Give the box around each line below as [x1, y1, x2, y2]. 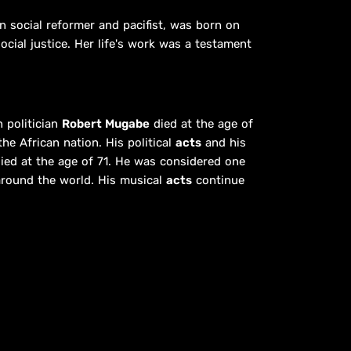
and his [201, 135, 246, 150]
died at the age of [150, 116, 253, 131]
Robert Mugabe [62, 116, 150, 131]
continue [192, 172, 244, 187]
